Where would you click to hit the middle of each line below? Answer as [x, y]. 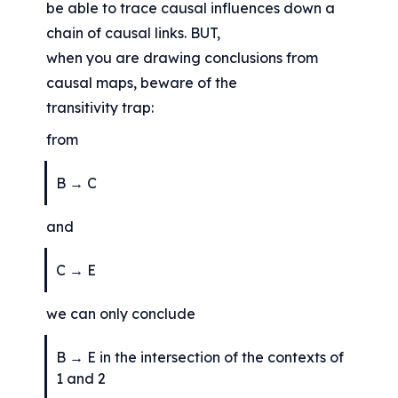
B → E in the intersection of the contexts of [200, 358]
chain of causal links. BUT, [134, 33]
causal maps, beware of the [142, 83]
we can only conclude [121, 314]
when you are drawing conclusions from [183, 58]
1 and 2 [81, 379]
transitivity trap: [100, 108]
